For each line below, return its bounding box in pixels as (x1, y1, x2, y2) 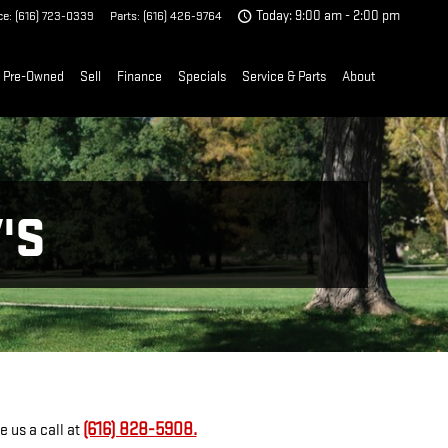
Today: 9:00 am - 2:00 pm (256, 8, 400, 24)
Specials (178, 68, 226, 85)
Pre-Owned (3, 68, 64, 85)
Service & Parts (242, 68, 326, 85)
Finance (117, 68, 162, 85)
